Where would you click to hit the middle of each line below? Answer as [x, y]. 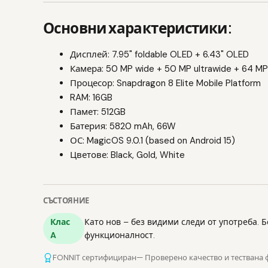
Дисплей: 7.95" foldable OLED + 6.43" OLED [159, 54]
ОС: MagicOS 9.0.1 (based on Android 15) [153, 140]
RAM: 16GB [91, 97]
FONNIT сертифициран [95, 258]
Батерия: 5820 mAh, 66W [123, 126]
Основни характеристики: [138, 27]
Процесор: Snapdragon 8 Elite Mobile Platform [165, 83]
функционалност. [120, 235]
